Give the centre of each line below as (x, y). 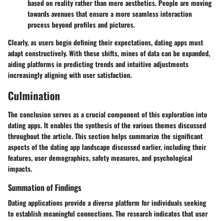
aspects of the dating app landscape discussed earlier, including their (107, 147)
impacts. (20, 168)
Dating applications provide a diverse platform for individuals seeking (107, 202)
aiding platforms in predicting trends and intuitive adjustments (98, 64)
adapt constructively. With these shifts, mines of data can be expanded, (109, 53)
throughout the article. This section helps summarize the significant (105, 136)
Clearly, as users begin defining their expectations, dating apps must (106, 42)
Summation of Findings (45, 187)
